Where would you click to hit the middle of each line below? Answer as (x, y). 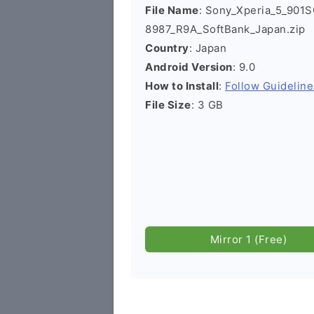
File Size (168, 105)
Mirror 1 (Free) (248, 239)
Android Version (189, 67)
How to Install (182, 86)
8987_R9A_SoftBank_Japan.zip (225, 29)
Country (167, 48)
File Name (172, 10)
